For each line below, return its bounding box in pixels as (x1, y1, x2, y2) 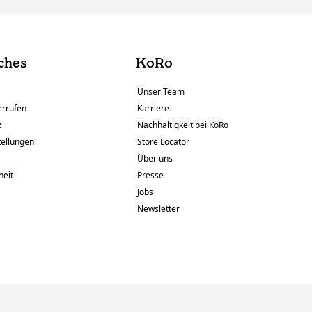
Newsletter (137, 203, 180, 215)
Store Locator (137, 136, 190, 148)
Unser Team (137, 86, 185, 98)
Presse (137, 169, 164, 182)
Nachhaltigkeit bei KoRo (137, 119, 229, 132)
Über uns (137, 153, 173, 165)
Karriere (137, 102, 170, 115)
